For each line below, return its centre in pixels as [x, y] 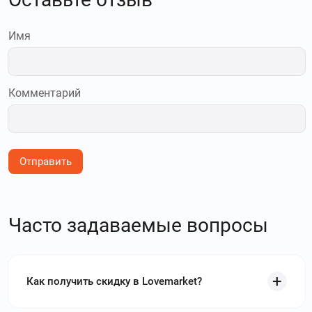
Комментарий [45, 93]
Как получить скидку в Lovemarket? [114, 282]
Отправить [46, 162]
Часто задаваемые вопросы [138, 226]
